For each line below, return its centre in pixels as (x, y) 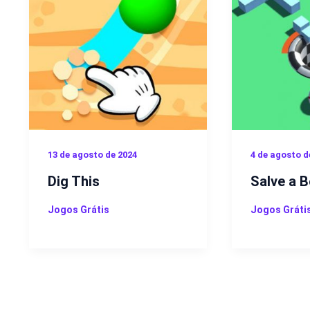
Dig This (74, 181)
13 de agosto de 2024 (92, 155)
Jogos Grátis (79, 209)
